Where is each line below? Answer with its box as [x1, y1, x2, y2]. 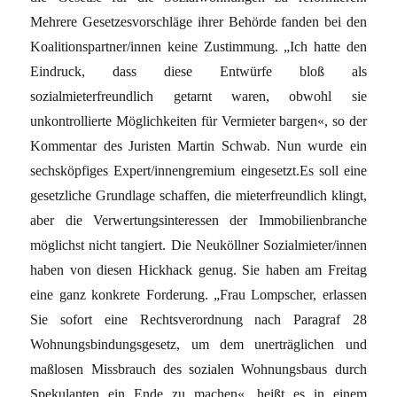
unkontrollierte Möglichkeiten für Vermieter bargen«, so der [30, 113, 367, 128]
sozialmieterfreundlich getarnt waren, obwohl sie [30, 88, 367, 104]
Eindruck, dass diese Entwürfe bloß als [30, 63, 367, 79]
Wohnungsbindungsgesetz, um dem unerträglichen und [30, 336, 367, 352]
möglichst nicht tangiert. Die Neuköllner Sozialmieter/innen [30, 237, 367, 253]
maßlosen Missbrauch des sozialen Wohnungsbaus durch [30, 361, 367, 377]
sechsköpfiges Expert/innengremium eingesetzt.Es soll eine [30, 162, 367, 178]
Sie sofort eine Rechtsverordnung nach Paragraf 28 [30, 311, 367, 327]
